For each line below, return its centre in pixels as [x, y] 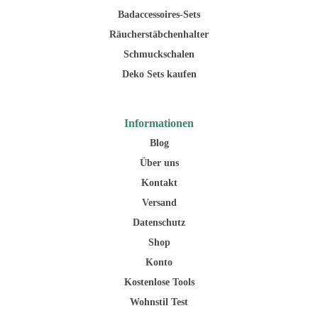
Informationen [159, 123]
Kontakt [159, 182]
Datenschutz [159, 222]
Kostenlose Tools [159, 282]
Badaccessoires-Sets [159, 14]
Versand [159, 202]
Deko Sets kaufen [159, 74]
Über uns [159, 163]
